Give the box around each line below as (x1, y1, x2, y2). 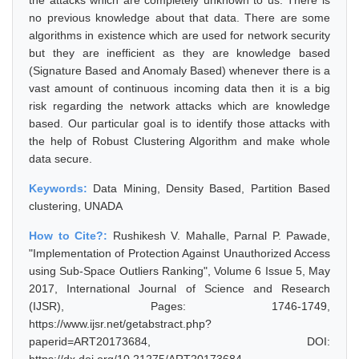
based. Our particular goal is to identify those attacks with (29, 117, 330, 130)
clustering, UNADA (29, 200, 123, 212)
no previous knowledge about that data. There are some (29, 11, 330, 24)
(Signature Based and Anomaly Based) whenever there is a (29, 64, 330, 77)
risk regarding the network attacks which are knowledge (29, 99, 330, 112)
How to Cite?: (29, 229, 113, 242)
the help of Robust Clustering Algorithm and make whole (29, 135, 330, 147)
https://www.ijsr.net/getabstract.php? (29, 317, 212, 330)
